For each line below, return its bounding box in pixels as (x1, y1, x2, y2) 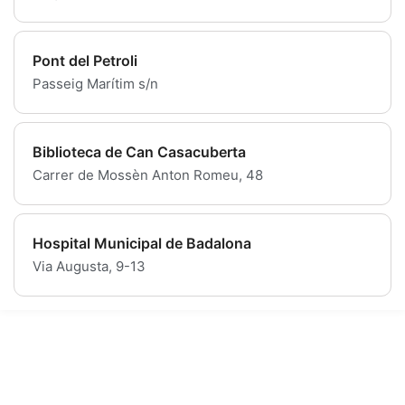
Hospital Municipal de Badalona (33, 234, 251, 253)
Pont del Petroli (33, 52, 137, 71)
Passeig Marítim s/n (33, 75, 158, 93)
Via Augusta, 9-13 (33, 258, 146, 276)
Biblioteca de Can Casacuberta (33, 143, 246, 162)
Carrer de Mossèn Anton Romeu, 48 (33, 166, 263, 184)
